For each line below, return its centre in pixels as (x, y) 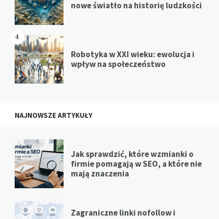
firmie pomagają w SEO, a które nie (136, 164)
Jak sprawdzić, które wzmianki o (132, 154)
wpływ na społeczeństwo (118, 64)
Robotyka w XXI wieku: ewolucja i (133, 54)
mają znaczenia (100, 173)
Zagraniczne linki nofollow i (123, 212)
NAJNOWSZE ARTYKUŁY (54, 115)
